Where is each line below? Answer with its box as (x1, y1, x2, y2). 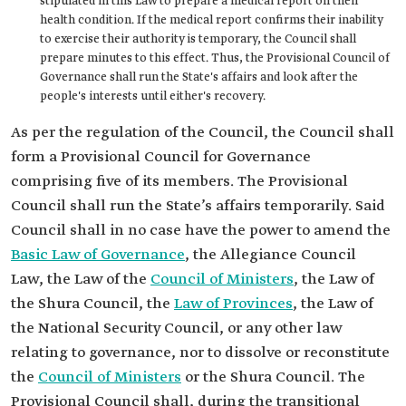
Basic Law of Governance (11, 246, 185, 265)
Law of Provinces (174, 295, 293, 314)
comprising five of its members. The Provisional (11, 172, 348, 191)
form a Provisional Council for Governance (11, 148, 311, 167)
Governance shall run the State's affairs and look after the (40, 70, 358, 85)
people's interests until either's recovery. (40, 89, 266, 104)
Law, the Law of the (11, 270, 150, 289)
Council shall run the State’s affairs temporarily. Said (11, 197, 385, 216)
